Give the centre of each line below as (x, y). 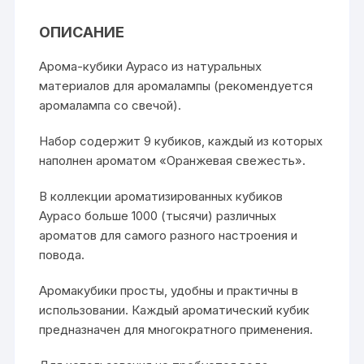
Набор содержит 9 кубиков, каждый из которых (181, 141)
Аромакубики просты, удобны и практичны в (169, 290)
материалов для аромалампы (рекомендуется (176, 85)
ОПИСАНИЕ (82, 32)
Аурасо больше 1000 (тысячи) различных (158, 215)
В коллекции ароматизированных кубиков (161, 196)
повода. (62, 254)
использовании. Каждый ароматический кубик (175, 310)
